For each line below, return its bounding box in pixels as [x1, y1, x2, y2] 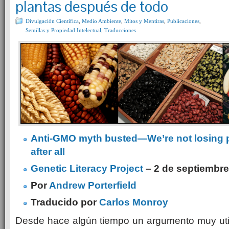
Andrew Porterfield [49, 180, 136, 191]
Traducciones [104, 27, 136, 33]
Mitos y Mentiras [124, 18, 164, 24]
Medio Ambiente [82, 18, 121, 24]
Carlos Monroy [99, 197, 168, 208]
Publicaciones [167, 18, 199, 24]
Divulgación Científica [26, 18, 79, 24]
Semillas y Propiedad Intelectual [26, 27, 101, 33]
